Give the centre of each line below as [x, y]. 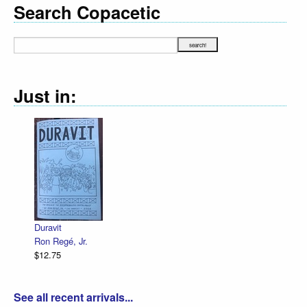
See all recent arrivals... [73, 297]
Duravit [48, 228]
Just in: [45, 95]
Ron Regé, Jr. [61, 241]
